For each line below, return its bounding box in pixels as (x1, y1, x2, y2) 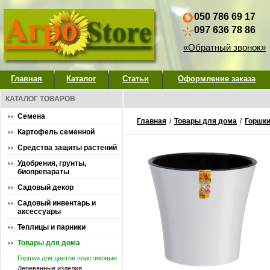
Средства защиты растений (17, 143, 117, 152)
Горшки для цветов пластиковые (17, 254, 117, 262)
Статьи (122, 74, 149, 83)
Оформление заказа (178, 74, 256, 83)
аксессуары (17, 207, 61, 216)
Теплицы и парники (17, 223, 86, 231)
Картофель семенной (17, 128, 95, 136)
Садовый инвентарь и (17, 199, 96, 207)
